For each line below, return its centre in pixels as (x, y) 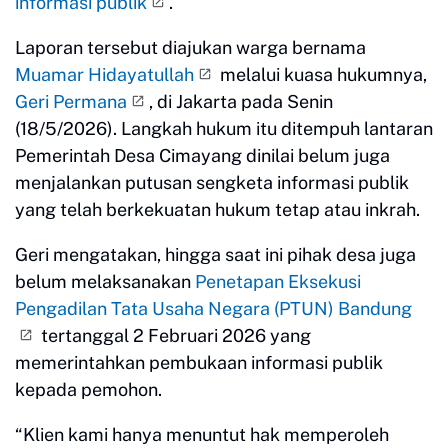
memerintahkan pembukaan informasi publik (199, 362)
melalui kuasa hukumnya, (321, 74)
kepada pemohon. (88, 389)
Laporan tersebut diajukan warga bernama (190, 47)
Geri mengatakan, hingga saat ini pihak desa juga (215, 254)
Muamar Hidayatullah (104, 74)
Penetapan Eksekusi (278, 281)
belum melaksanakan (105, 281)
